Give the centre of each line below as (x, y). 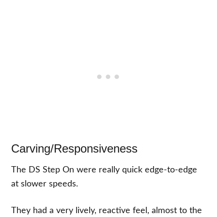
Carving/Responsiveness (75, 148)
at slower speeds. (45, 184)
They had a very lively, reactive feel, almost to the (107, 210)
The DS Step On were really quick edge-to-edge (104, 170)
